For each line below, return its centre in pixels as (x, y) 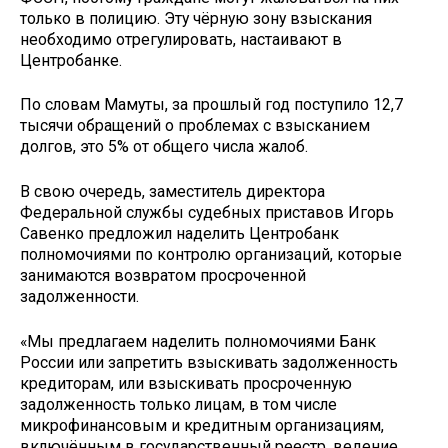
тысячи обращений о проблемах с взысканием (195, 126)
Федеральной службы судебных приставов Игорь (207, 213)
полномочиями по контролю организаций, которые (211, 255)
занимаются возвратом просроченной (163, 276)
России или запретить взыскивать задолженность (209, 362)
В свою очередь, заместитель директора (172, 192)
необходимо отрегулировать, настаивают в (181, 39)
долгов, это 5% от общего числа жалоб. (164, 147)
